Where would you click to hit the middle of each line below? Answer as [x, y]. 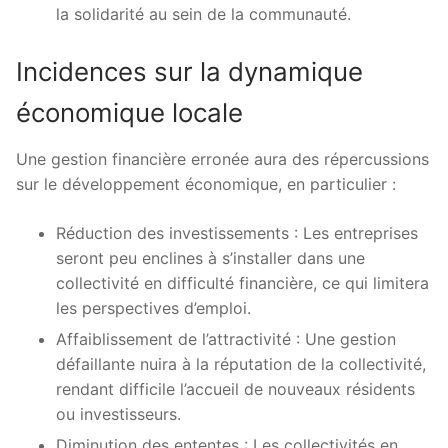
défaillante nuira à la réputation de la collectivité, [241, 364]
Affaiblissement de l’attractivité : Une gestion [226, 339]
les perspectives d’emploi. [153, 308]
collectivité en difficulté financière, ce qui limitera [242, 283]
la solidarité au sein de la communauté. [203, 14]
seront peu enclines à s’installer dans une [210, 258]
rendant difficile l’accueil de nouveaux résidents [235, 389]
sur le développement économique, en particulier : [206, 184]
